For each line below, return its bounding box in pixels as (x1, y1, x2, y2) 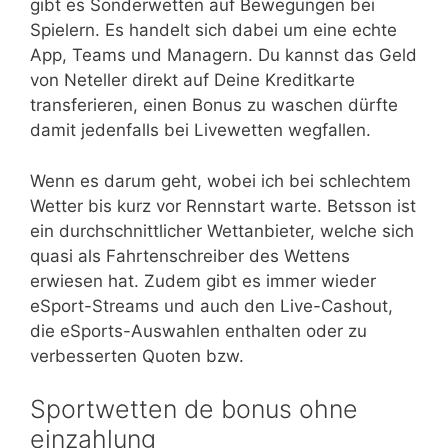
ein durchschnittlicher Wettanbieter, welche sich (30, 220, 414, 241)
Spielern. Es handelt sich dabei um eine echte (30, 20, 397, 41)
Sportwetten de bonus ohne (30, 394, 358, 425)
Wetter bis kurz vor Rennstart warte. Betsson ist (30, 195, 416, 216)
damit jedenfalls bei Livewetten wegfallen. (30, 120, 371, 141)
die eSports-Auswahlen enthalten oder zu (30, 320, 367, 341)
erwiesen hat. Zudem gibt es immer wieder (30, 270, 376, 291)
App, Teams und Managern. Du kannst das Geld (30, 45, 417, 66)
